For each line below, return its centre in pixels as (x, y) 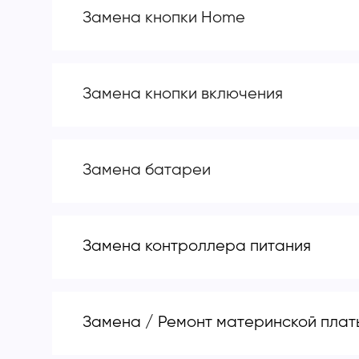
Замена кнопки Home (164, 18)
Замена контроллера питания (197, 246)
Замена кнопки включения (183, 94)
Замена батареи (147, 170)
